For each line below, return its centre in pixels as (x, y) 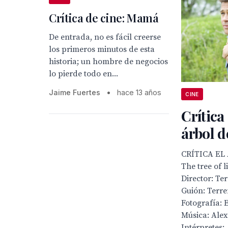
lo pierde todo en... (83, 74)
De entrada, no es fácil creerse (105, 37)
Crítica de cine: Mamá (104, 18)
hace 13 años (139, 92)
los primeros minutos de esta (102, 49)
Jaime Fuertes (75, 92)
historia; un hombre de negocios (108, 62)
